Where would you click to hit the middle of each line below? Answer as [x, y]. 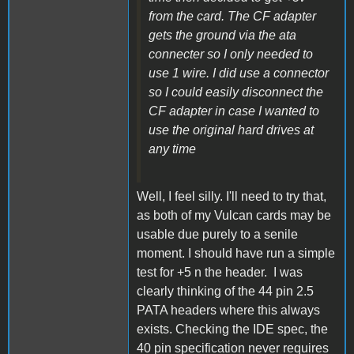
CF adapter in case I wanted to [234, 111]
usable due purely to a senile [217, 234]
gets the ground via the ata [222, 35]
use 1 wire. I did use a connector [239, 73]
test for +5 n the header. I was [220, 272]
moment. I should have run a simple [236, 253]
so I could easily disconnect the [236, 92]
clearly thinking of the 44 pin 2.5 [225, 291]
